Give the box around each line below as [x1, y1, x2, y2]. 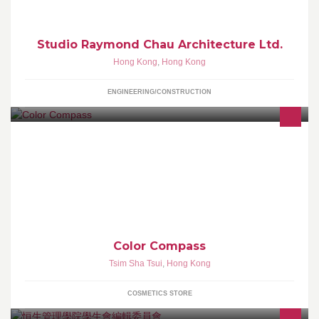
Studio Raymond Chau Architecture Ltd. [36, 37, 283, 51]
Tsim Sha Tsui [108, 258, 162, 268]
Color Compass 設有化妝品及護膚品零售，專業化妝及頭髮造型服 [39, 164, 290, 175]
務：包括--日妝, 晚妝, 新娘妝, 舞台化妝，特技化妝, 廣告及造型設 [39, 177, 284, 187]
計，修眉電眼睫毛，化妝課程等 [39, 189, 159, 199]
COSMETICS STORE [127, 289, 192, 297]
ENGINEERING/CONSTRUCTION [108, 88, 211, 95]
